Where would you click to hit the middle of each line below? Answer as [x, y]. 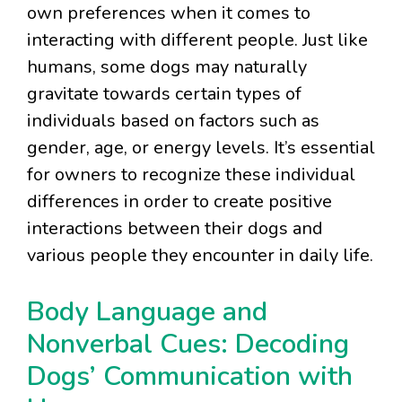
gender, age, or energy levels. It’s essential [201, 148]
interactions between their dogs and [175, 229]
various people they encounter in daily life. [200, 256]
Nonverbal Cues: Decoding [188, 345]
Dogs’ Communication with [190, 377]
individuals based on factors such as [173, 121]
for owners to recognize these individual [191, 175]
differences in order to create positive [179, 202]
